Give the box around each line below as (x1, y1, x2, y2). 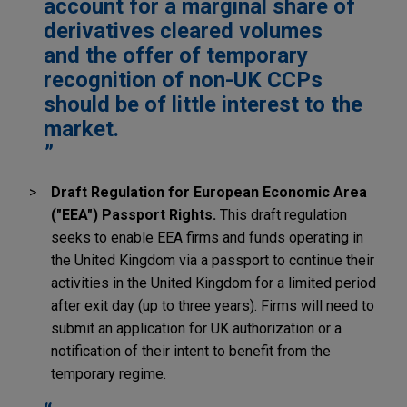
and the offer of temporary (44, 42, 308, 68)
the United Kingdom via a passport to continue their (51, 251, 374, 269)
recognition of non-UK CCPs (44, 66, 323, 93)
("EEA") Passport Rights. (51, 205, 216, 223)
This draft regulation (216, 205, 347, 223)
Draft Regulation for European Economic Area (51, 183, 367, 201)
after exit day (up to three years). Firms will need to (51, 296, 374, 314)
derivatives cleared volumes (44, 17, 323, 44)
